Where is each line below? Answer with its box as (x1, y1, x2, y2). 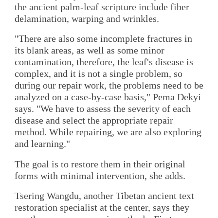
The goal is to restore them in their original (15, 158, 185, 169)
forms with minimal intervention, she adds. (15, 170, 185, 181)
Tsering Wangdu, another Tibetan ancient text (15, 190, 194, 201)
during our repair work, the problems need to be (15, 80, 203, 91)
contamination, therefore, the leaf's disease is (15, 56, 193, 68)
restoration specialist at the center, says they (15, 202, 189, 213)
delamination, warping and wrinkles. (15, 13, 159, 24)
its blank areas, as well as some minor (15, 45, 164, 56)
